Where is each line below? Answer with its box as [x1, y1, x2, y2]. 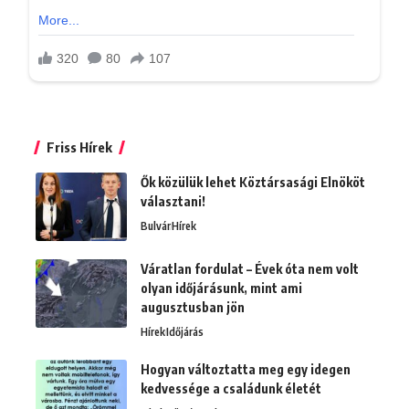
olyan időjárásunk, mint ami [141, 280, 302, 297]
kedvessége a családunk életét [141, 381, 321, 397]
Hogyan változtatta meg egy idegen [141, 362, 351, 378]
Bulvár [141, 219, 171, 234]
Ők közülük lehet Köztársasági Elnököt [141, 174, 365, 191]
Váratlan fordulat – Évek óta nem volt [141, 261, 359, 278]
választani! [141, 194, 205, 210]
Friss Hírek [47, 139, 112, 156]
